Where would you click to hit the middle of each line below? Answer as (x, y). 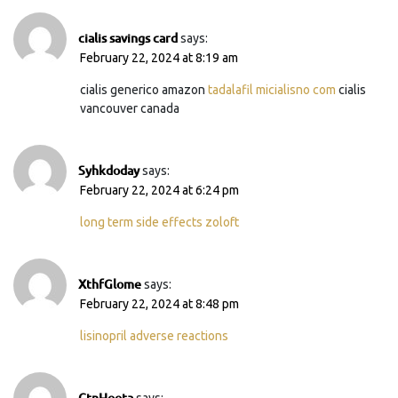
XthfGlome (110, 283)
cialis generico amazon (144, 89)
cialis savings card (128, 37)
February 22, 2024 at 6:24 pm (159, 190)
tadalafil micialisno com (272, 89)
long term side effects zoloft (159, 222)
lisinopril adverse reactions (154, 335)
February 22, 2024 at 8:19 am (159, 57)
